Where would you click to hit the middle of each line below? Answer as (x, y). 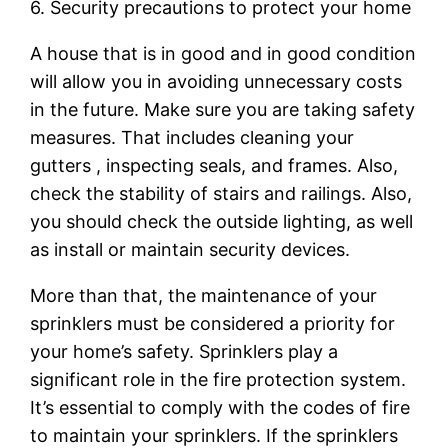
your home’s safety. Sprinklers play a (184, 351)
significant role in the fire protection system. (218, 379)
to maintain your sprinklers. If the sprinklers (214, 435)
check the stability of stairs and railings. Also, (221, 193)
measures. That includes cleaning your (192, 137)
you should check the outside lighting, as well (222, 221)
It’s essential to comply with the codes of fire (220, 407)
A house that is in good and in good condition (223, 53)
